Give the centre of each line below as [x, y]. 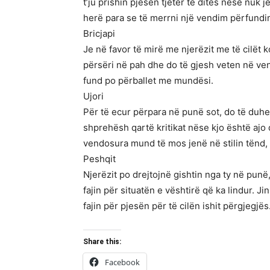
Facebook [122, 262]
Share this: [102, 242]
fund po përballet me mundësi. [148, 80]
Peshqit [99, 159]
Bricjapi [99, 33]
